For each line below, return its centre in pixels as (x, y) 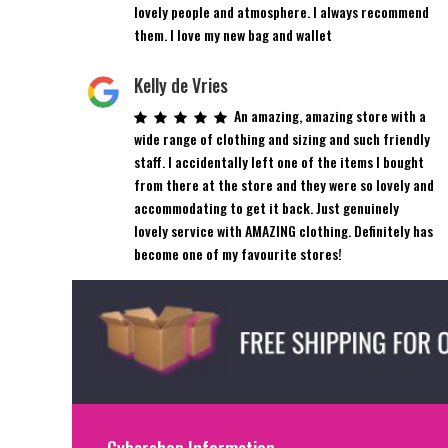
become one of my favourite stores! (238, 253)
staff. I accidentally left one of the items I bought (279, 161)
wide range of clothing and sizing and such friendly (282, 138)
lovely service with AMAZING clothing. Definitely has (284, 230)
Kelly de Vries (181, 84)
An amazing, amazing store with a (330, 115)
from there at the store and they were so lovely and (284, 184)
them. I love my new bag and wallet (233, 34)
